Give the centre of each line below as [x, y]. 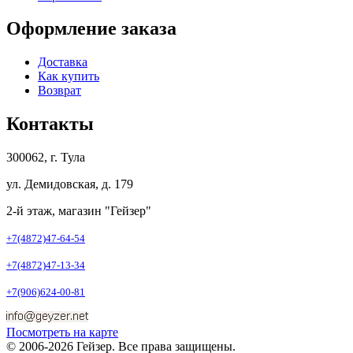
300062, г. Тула [46, 158]
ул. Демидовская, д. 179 [70, 184]
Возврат [59, 91]
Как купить [69, 76]
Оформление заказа [91, 29]
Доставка [63, 62]
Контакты [50, 124]
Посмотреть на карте [62, 333]
